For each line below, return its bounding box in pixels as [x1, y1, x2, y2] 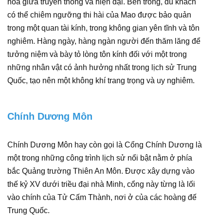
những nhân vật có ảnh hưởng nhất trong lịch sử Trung [7, 63, 197, 72]
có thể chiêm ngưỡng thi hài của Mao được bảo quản [7, 11, 191, 19]
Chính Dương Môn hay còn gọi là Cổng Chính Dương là [7, 141, 202, 149]
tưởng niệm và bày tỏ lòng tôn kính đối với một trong [7, 50, 187, 58]
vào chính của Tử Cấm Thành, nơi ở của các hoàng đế [7, 193, 197, 201]
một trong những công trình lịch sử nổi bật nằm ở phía [7, 154, 192, 162]
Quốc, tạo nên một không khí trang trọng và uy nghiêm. [7, 76, 195, 85]
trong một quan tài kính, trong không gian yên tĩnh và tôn [7, 24, 200, 32]
